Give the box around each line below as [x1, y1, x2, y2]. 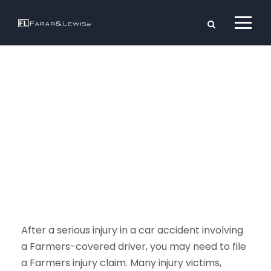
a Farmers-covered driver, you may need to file [21, 240, 246, 253]
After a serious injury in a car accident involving [21, 223, 243, 237]
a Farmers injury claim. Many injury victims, [21, 256, 221, 270]
